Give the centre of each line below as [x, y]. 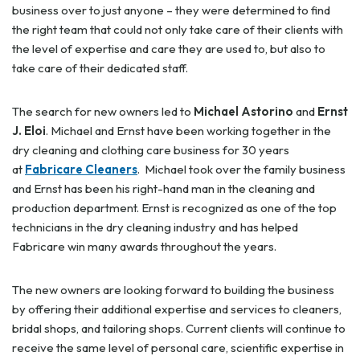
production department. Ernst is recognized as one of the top [174, 208]
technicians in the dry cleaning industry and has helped [155, 227]
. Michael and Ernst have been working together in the [188, 131]
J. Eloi [29, 131]
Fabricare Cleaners [81, 169]
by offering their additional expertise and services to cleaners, [177, 309]
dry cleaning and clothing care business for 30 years [151, 150]
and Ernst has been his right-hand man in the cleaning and [164, 188]
